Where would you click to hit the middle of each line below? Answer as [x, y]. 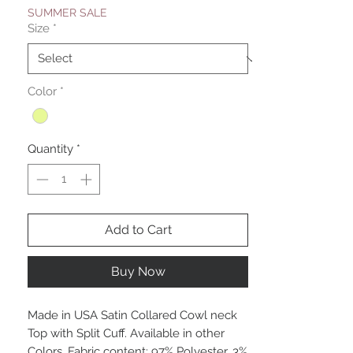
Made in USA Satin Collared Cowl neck [132, 315]
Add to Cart [138, 229]
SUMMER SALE [67, 13]
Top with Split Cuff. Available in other [126, 333]
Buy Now [138, 271]
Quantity [50, 149]
